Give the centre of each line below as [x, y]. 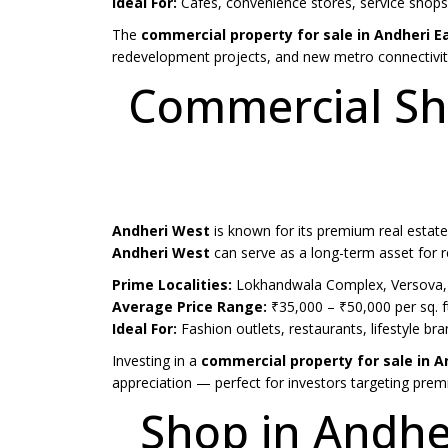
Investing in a [156, 361]
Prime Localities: [172, 285]
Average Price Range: [189, 307]
